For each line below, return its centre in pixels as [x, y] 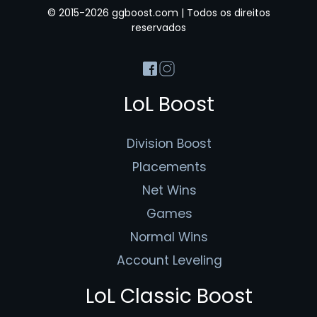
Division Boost [169, 143]
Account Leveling [169, 260]
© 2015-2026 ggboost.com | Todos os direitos [158, 13]
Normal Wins [169, 237]
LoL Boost [169, 104]
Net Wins [169, 190]
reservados [158, 28]
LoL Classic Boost [169, 296]
